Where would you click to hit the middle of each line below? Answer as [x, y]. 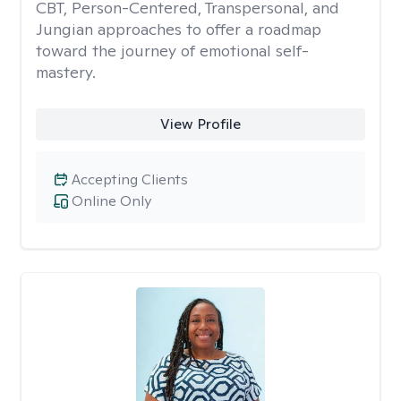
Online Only [111, 201]
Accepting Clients [130, 179]
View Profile [200, 124]
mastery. [66, 72]
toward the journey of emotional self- [172, 51]
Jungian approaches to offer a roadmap [179, 29]
